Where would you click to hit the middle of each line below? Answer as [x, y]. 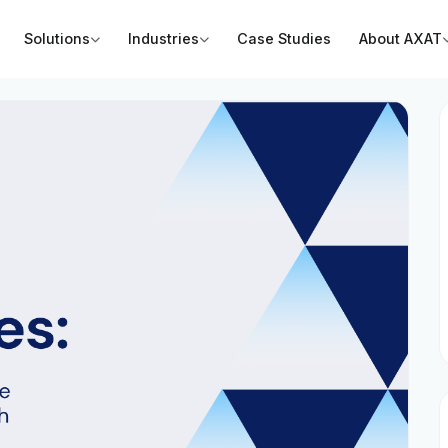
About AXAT [400, 39]
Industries [163, 39]
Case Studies [284, 39]
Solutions [57, 39]
